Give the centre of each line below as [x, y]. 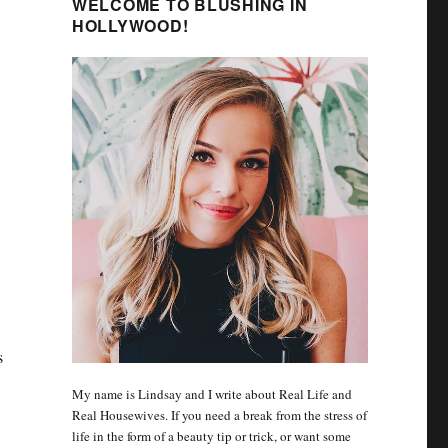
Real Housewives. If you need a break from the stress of [219, 414]
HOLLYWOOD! [130, 25]
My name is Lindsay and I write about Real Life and [211, 393]
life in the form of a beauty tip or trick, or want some [211, 435]
